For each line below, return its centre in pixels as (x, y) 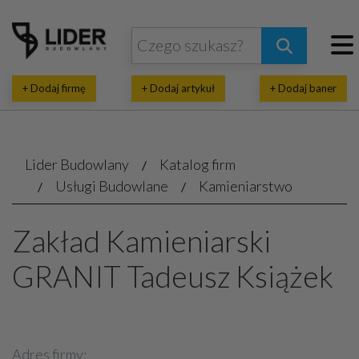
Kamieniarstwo (246, 186)
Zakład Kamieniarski (141, 241)
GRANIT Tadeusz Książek (173, 276)
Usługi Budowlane (112, 186)
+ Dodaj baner (303, 88)
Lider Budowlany (77, 164)
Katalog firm (198, 164)
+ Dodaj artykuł (178, 88)
